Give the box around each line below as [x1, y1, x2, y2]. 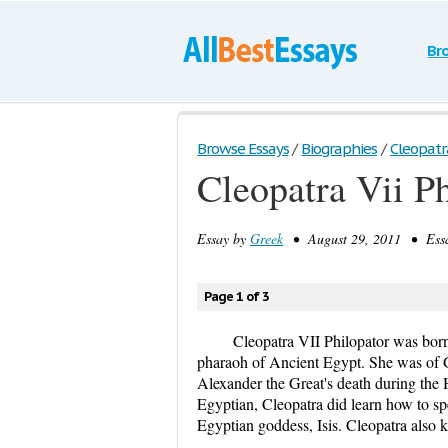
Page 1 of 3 [204, 288, 269, 305]
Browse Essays [197, 139, 289, 158]
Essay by [197, 229, 250, 248]
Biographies [301, 139, 378, 158]
